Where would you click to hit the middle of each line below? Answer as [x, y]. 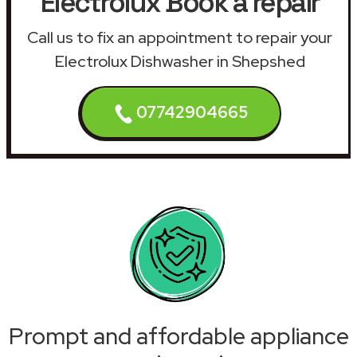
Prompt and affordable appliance [178, 336]
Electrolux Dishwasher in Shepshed [180, 61]
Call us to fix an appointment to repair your [180, 37]
